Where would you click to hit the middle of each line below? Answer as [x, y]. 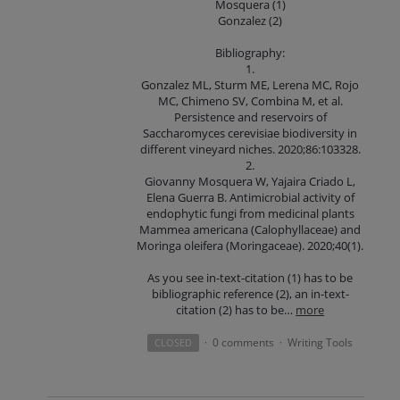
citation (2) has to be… [236, 310]
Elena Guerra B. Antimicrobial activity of [250, 198]
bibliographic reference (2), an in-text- [250, 294]
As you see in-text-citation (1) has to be [250, 278]
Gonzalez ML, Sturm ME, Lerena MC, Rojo [250, 85]
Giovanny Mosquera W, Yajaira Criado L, [250, 182]
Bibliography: [250, 53]
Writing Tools [321, 343]
